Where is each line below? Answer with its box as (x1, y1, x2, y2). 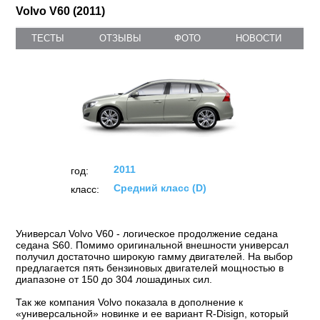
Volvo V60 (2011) (16, 5, 106, 17)
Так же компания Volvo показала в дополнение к (16, 296, 244, 308)
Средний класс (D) (113, 182, 206, 194)
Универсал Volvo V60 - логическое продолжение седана (16, 228, 279, 239)
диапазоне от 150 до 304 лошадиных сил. (16, 274, 213, 285)
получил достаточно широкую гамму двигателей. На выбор (16, 251, 294, 262)
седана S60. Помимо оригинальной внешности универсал (16, 239, 289, 251)
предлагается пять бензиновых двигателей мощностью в (16, 262, 284, 274)
